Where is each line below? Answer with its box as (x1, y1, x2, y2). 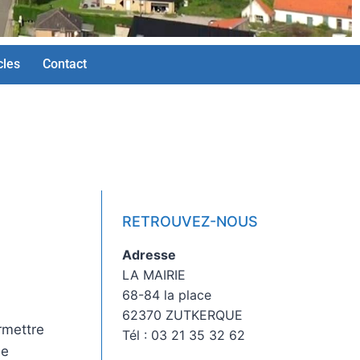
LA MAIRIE (121, 266, 186, 283)
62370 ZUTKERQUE (121, 306, 243, 323)
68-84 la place (121, 286, 211, 303)
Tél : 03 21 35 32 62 (121, 326, 245, 343)
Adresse (121, 246, 176, 263)
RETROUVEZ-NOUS (121, 212, 258, 230)
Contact (43, 56, 87, 72)
